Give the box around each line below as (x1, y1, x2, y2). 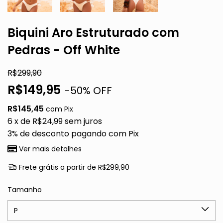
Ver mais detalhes (16, 144, 82, 154)
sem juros (65, 115, 102, 127)
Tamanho (7, 185, 42, 195)
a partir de (60, 162, 98, 172)
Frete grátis (18, 162, 58, 172)
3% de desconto (7, 128, 69, 139)
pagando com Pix (69, 128, 139, 139)
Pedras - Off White (7, 42, 120, 58)
